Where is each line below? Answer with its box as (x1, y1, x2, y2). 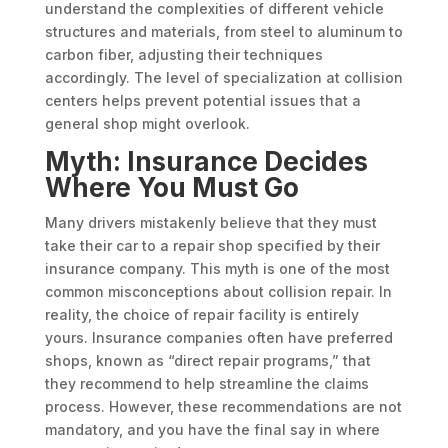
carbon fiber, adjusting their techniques (44, 46, 323, 64)
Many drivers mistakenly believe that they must (44, 214, 377, 232)
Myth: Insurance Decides (44, 146, 368, 178)
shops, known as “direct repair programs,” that (44, 352, 371, 370)
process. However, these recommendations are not (44, 398, 402, 416)
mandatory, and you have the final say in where (44, 421, 380, 439)
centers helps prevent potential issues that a (44, 92, 361, 110)
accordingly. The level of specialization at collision (44, 69, 403, 87)
